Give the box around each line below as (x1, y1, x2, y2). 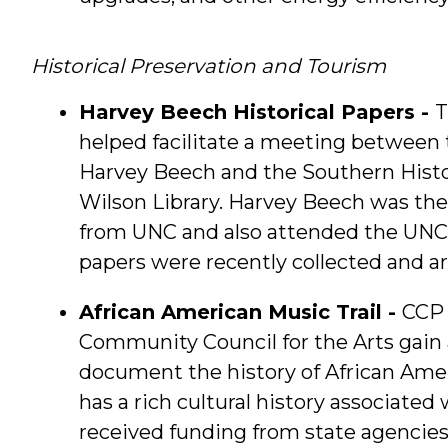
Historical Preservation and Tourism (30, 53, 386, 78)
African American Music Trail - (78, 299, 402, 324)
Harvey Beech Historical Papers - (78, 99, 435, 124)
